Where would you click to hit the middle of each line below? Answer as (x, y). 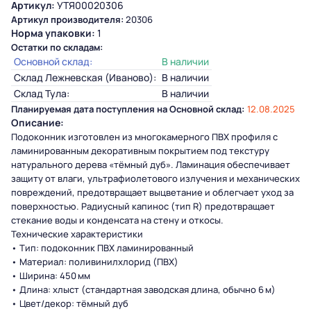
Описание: (37, 123)
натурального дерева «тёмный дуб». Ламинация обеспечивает (151, 165)
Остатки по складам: (57, 47)
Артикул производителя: (67, 19)
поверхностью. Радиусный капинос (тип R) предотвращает (143, 206)
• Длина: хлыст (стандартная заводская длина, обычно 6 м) (143, 289)
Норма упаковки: (53, 33)
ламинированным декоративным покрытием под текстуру (140, 151)
